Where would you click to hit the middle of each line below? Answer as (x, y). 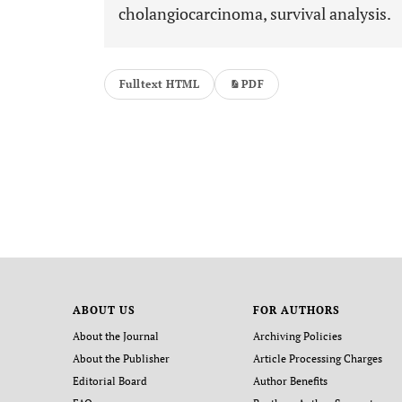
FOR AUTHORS (297, 310)
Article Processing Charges (318, 358)
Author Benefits (291, 381)
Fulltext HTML (160, 84)
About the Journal (115, 336)
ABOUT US (104, 310)
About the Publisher (121, 358)
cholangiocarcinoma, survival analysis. (255, 13)
